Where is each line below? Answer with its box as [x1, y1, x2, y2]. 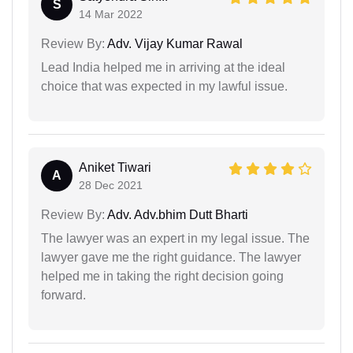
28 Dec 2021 [79, 178, 143, 191]
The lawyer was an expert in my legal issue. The [41, 231, 310, 245]
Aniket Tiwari [79, 160, 151, 174]
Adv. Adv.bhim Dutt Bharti [105, 207, 248, 221]
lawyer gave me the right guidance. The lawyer [41, 250, 301, 264]
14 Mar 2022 [79, 7, 143, 20]
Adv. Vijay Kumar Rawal [105, 36, 243, 50]
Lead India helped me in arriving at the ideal [41, 60, 285, 74]
